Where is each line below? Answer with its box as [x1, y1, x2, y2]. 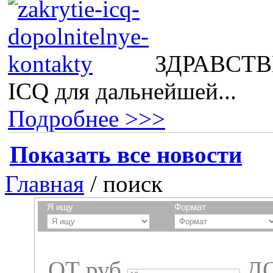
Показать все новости [10, 141, 242, 168]
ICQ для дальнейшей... [8, 77, 236, 104]
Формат [174, 201, 207, 212]
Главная [5, 170, 84, 197]
